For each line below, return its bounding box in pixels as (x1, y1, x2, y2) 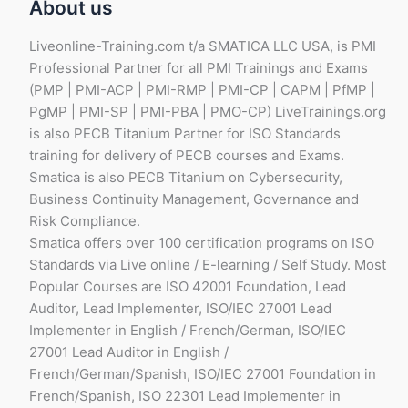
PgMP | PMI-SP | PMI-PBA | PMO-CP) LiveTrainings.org (29, 102, 386, 120)
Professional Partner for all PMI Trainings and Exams (29, 58, 368, 76)
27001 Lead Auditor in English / (29, 342, 229, 361)
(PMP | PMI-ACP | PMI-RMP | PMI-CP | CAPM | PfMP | (29, 80, 375, 98)
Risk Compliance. (29, 211, 140, 229)
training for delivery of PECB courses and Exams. (29, 146, 344, 164)
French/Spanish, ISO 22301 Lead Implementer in (29, 386, 341, 404)
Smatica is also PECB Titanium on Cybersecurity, (29, 168, 342, 186)
